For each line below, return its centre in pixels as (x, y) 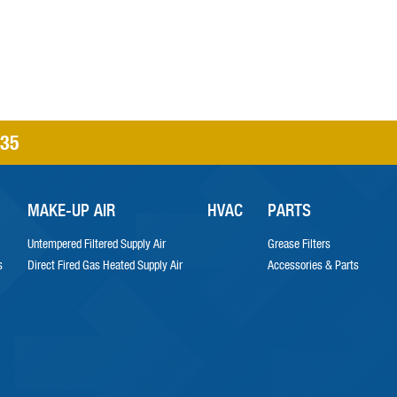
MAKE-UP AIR (71, 210)
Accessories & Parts (313, 265)
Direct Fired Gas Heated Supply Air (105, 265)
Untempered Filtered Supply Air (96, 244)
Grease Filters (299, 244)
